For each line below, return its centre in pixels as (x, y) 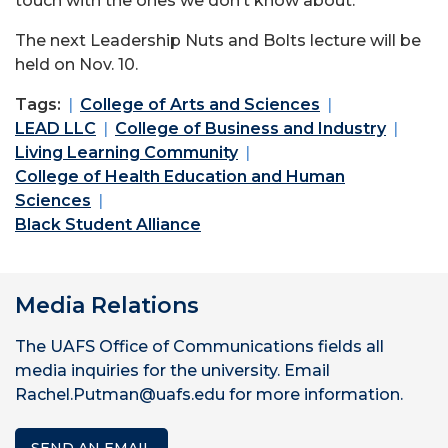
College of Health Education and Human (180, 176)
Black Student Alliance (108, 224)
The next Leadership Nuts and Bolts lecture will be (218, 40)
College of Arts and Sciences (200, 104)
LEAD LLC (55, 128)
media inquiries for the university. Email (172, 370)
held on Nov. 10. (76, 64)
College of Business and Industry (250, 128)
